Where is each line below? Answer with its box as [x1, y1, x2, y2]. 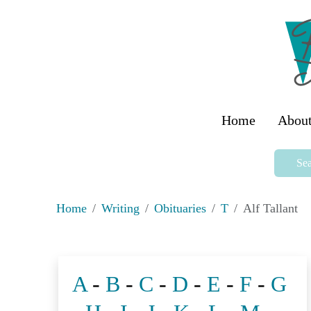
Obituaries [153, 201, 206, 216]
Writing [101, 201, 140, 216]
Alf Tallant [242, 201, 298, 216]
